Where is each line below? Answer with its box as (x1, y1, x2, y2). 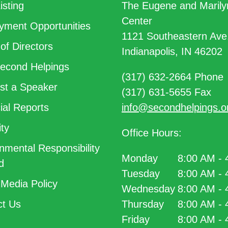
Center (122, 15, 152, 26)
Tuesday (122, 168, 160, 179)
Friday (122, 214, 150, 225)
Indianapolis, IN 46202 (122, 46, 222, 57)
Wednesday (122, 183, 176, 194)
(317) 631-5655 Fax (122, 87, 211, 98)
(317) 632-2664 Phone (122, 71, 223, 82)
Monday (122, 153, 158, 164)
